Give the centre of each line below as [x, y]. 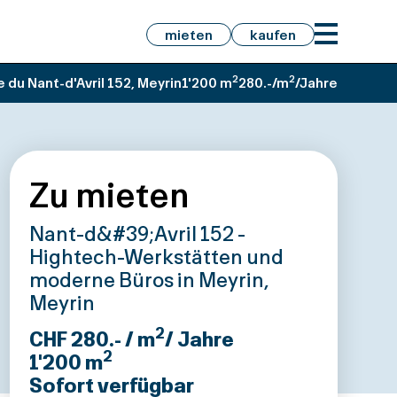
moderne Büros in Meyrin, [148, 279]
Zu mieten [109, 195]
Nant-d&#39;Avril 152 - [137, 233]
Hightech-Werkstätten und [156, 256]
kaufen [272, 35]
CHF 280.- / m [92, 339]
